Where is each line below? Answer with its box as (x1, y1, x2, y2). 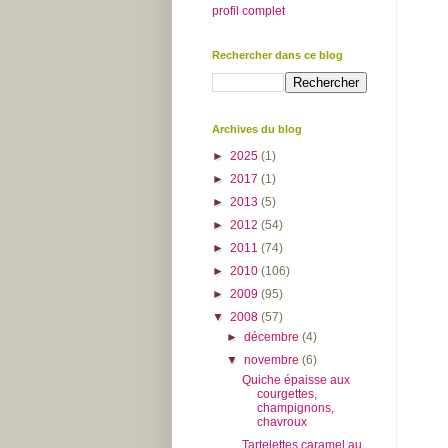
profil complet (212, 3, 285, 18)
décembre (244, 329, 303, 344)
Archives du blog (212, 122, 302, 135)
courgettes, (256, 386, 317, 401)
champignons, (256, 400, 334, 415)
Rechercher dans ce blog (212, 48, 343, 61)
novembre (244, 352, 303, 367)
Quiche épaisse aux (241, 372, 350, 387)
